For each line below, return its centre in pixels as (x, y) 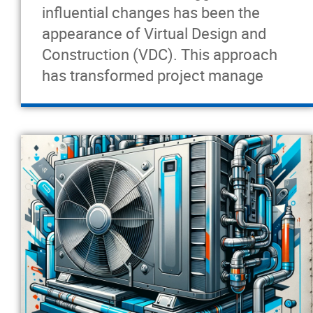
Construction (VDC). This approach (160, 54)
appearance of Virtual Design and (154, 33)
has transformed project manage (153, 75)
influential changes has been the (151, 12)
